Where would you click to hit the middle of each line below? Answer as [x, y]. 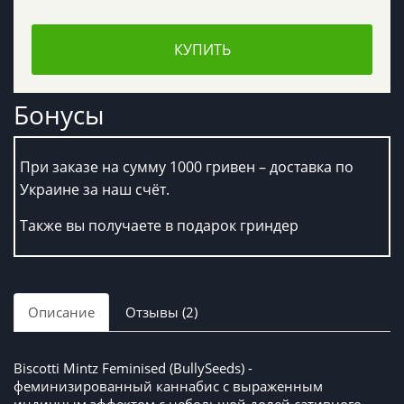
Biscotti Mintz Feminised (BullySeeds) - [133, 368]
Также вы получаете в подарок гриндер [159, 226]
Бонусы [59, 115]
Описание [61, 312]
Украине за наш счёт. [95, 190]
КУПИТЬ [202, 50]
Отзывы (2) [161, 312]
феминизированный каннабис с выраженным [168, 386]
